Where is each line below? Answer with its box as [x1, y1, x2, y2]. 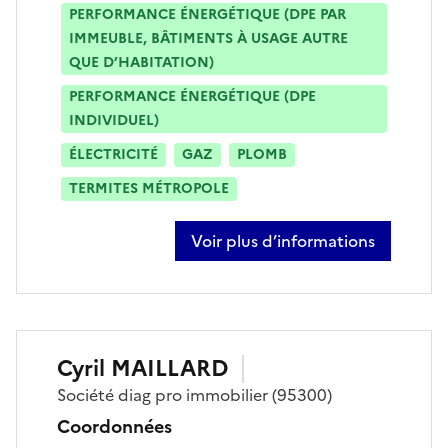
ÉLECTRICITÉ [69, 143, 158, 165]
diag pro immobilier [118, 382, 268, 407]
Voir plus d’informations [191, 228, 375, 253]
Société [57, 382, 118, 407]
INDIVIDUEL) [69, 109, 159, 131]
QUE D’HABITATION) [69, 51, 214, 73]
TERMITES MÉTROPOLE [69, 177, 229, 199]
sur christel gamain [190, 239, 333, 264]
